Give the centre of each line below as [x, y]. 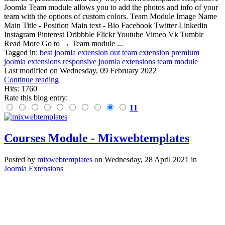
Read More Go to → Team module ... [64, 44]
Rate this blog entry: [36, 98]
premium [185, 53]
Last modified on [32, 71]
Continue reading [31, 80]
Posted [15, 160]
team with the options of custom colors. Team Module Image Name [110, 17]
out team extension [140, 53]
